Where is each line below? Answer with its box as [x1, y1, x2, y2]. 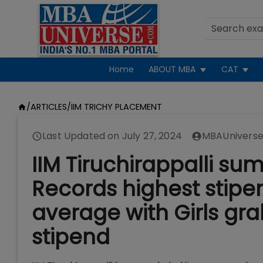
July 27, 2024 [122, 129, 182, 143]
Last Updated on [42, 129, 122, 143]
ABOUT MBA [149, 63, 196, 75]
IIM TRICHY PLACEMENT [70, 101, 162, 113]
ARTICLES [30, 101, 67, 113]
